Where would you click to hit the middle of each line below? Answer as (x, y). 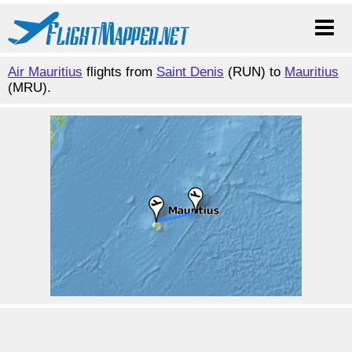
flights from (119, 72)
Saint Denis (190, 72)
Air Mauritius (45, 72)
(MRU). (29, 88)
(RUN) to (254, 72)
